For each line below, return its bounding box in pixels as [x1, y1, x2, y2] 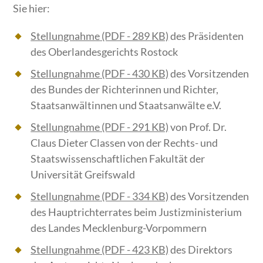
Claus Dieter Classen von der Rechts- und [31, 136, 218, 150]
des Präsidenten [168, 29, 244, 43]
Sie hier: [13, 2, 50, 15]
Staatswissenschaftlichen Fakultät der [31, 152, 205, 166]
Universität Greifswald [31, 168, 136, 181]
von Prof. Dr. [168, 120, 227, 134]
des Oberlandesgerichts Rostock [31, 45, 178, 59]
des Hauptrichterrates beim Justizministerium [31, 205, 242, 219]
